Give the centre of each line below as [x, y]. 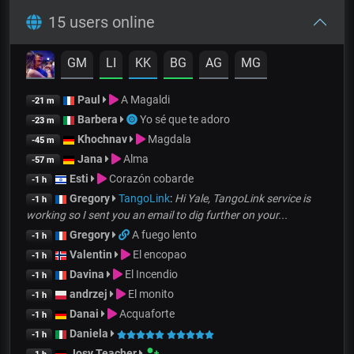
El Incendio [151, 275]
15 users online [102, 23]
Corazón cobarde [151, 179]
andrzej [88, 294]
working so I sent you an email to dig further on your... [157, 215]
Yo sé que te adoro [185, 120]
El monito [150, 294]
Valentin [90, 255]
